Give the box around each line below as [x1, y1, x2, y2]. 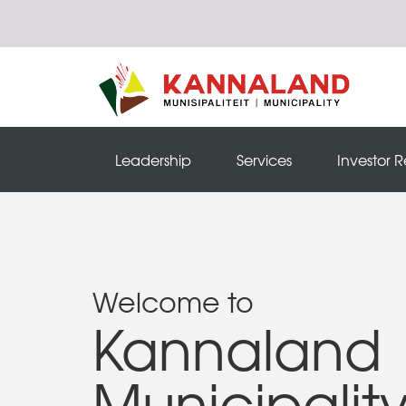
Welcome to [92, 281, 254, 322]
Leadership [115, 149, 191, 170]
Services [237, 149, 292, 170]
